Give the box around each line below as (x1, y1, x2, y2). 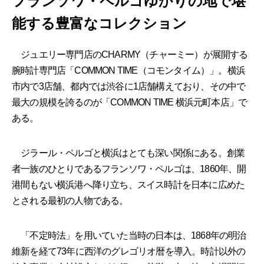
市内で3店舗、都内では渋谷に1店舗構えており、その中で (12, 81, 246, 91)
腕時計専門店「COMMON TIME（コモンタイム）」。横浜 (12, 65, 245, 75)
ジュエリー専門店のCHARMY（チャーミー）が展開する (12, 49, 248, 60)
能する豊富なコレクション (12, 15, 187, 31)
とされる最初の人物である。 (12, 195, 128, 206)
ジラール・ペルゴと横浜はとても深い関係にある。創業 (12, 147, 245, 158)
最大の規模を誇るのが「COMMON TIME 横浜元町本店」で (12, 97, 247, 107)
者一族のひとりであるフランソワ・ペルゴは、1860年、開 (12, 163, 246, 174)
